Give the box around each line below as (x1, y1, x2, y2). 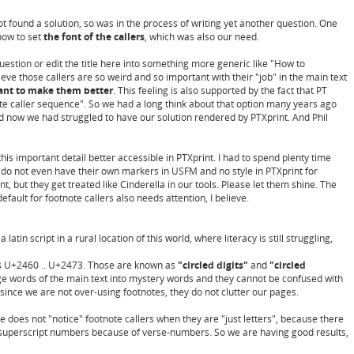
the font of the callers (43, 30, 145, 44)
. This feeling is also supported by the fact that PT (113, 84, 327, 98)
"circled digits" (178, 258, 248, 273)
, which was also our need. (145, 30, 259, 44)
